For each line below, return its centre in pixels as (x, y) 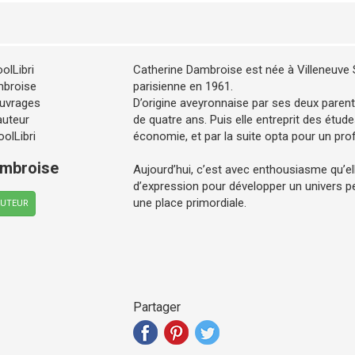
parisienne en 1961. (183, 86)
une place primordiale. (189, 203)
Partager (157, 307)
